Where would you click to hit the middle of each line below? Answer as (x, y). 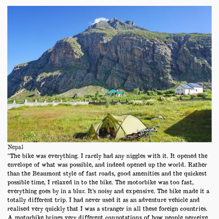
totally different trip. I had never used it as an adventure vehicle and (103, 199)
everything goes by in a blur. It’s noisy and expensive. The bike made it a (108, 190)
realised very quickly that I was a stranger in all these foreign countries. (107, 208)
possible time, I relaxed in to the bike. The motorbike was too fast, (100, 182)
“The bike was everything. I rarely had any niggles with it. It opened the (107, 155)
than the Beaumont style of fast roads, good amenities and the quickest (107, 173)
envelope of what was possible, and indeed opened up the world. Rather (107, 164)
